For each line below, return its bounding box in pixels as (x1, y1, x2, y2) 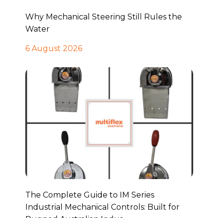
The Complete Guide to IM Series (25, 190, 154, 200)
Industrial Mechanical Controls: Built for (25, 202, 180, 212)
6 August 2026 (25, 44, 82, 54)
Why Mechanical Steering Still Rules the (25, 12, 182, 22)
